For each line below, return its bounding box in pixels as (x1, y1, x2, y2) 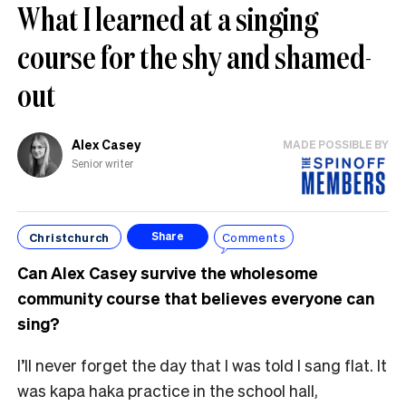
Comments (221, 228, 285, 245)
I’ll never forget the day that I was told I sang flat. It (17, 354, 387, 376)
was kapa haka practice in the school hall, (17, 380, 318, 401)
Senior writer (72, 156, 133, 170)
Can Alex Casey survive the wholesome (17, 262, 318, 284)
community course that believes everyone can (17, 287, 374, 309)
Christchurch (29, 228, 110, 245)
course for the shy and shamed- (17, 35, 372, 79)
